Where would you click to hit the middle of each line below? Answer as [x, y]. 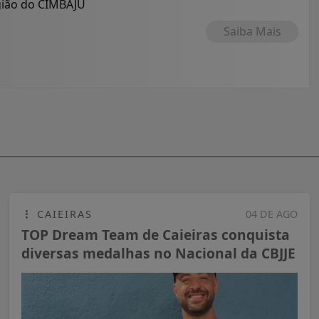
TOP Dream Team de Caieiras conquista [156, 234]
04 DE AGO [272, 214]
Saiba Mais [252, 31]
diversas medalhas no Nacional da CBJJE [158, 253]
